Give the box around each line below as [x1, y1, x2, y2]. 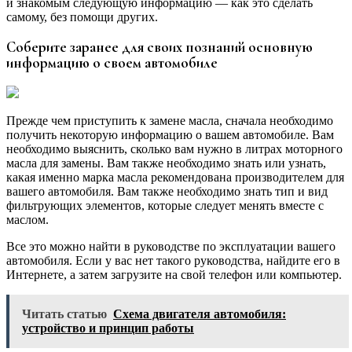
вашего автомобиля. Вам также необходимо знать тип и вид [6, 184, 328, 198]
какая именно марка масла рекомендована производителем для [6, 170, 344, 184]
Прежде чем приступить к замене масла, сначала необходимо [6, 113, 333, 127]
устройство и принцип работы [22, 321, 194, 335]
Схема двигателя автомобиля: [113, 306, 286, 321]
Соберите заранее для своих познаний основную [6, 38, 313, 57]
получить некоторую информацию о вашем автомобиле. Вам [6, 127, 334, 141]
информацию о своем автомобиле [6, 54, 218, 72]
